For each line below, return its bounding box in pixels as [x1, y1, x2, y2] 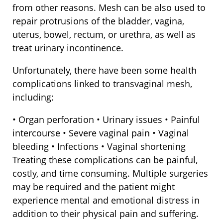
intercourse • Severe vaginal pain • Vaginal [12, 127, 189, 139]
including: [12, 91, 54, 104]
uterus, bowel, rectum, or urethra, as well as [12, 28, 196, 41]
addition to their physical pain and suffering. [12, 208, 199, 220]
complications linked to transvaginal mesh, [12, 78, 192, 90]
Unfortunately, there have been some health [12, 64, 197, 77]
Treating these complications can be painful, [12, 154, 198, 166]
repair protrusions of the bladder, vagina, [12, 15, 184, 27]
